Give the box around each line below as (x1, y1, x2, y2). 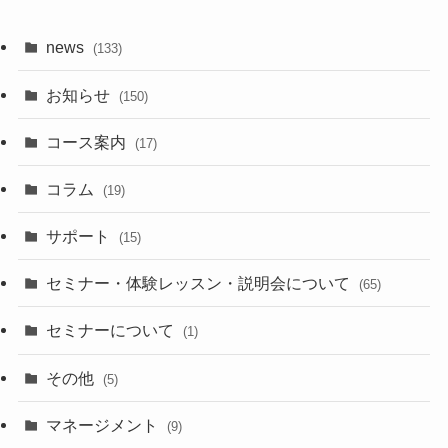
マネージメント (46, 415, 163, 434)
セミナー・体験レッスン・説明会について (46, 274, 355, 293)
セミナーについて (46, 321, 179, 340)
